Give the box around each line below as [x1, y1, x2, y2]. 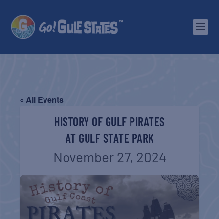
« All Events [20, 94, 64, 105]
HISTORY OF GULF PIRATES [54, 114, 165, 129]
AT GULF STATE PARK [65, 131, 154, 145]
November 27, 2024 [53, 149, 166, 165]
